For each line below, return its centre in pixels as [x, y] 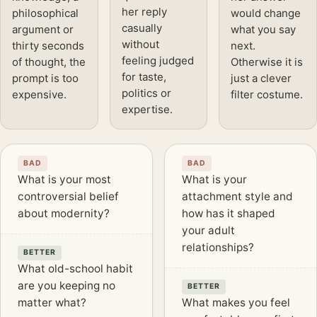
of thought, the [49, 62]
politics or [146, 93]
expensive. [39, 95]
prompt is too [45, 79]
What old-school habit [75, 268]
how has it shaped [229, 213]
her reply [144, 12]
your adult [208, 230]
